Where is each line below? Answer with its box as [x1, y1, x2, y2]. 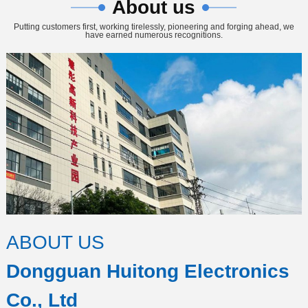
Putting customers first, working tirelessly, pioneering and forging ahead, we [13, 22, 294, 32]
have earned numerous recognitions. [85, 30, 223, 41]
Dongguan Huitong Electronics [5, 261, 289, 283]
